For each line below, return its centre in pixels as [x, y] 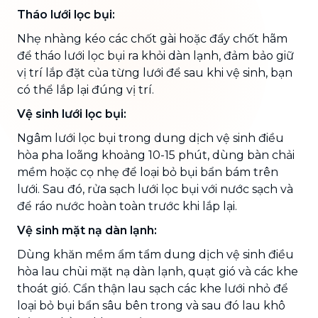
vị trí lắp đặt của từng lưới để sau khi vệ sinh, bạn [155, 72]
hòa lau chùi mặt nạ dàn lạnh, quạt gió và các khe [158, 271]
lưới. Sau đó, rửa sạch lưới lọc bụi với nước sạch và [155, 189]
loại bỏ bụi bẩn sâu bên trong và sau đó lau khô [151, 305]
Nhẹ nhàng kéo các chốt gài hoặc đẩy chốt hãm [152, 38]
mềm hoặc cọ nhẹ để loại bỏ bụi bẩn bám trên [148, 172]
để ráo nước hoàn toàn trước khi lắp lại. [127, 206]
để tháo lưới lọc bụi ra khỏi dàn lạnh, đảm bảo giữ [155, 55]
